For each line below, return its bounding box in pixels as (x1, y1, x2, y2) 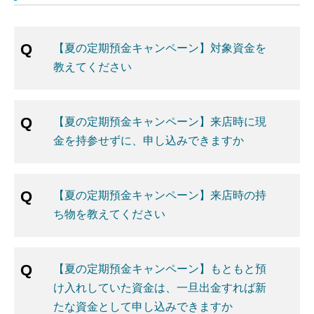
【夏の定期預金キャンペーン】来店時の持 (53, 186, 266, 203)
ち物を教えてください (53, 205, 165, 221)
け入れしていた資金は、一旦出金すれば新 (53, 279, 266, 295)
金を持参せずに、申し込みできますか (53, 132, 244, 148)
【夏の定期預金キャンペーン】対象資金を (53, 39, 266, 55)
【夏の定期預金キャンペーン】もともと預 (53, 260, 266, 276)
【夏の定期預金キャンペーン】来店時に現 (53, 113, 266, 129)
